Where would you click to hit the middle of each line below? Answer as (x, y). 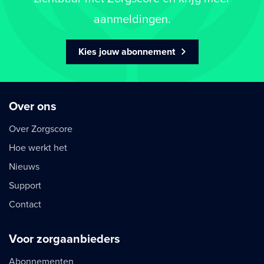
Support (25, 185)
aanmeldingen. (132, 19)
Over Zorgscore (41, 129)
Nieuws (24, 166)
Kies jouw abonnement (127, 52)
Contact (25, 204)
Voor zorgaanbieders (65, 239)
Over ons (33, 106)
